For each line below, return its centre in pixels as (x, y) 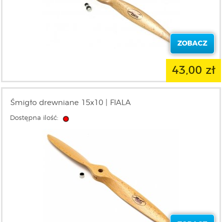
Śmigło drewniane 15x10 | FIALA (71, 103)
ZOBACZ (192, 44)
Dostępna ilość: (35, 118)
